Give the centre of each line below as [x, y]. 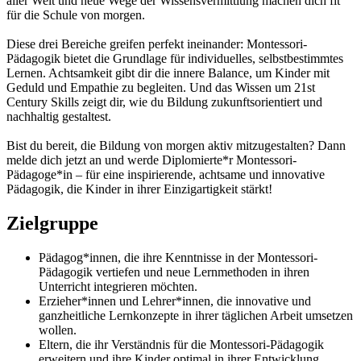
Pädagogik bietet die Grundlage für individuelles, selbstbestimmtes [175, 58]
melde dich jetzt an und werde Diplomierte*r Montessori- [151, 160]
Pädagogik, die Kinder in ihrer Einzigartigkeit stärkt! [139, 189]
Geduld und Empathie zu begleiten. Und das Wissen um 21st [161, 87]
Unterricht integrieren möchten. [118, 286]
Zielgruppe [52, 223]
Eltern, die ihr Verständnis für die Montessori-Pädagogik [181, 344]
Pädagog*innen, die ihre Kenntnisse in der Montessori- [178, 257]
